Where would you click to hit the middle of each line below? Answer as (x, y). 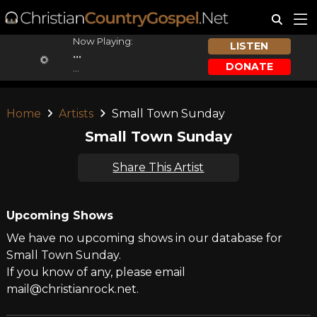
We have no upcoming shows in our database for (144, 238)
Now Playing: (103, 41)
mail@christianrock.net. (72, 289)
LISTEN (249, 46)
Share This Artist (158, 167)
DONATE (249, 66)
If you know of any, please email (96, 272)
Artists (76, 114)
